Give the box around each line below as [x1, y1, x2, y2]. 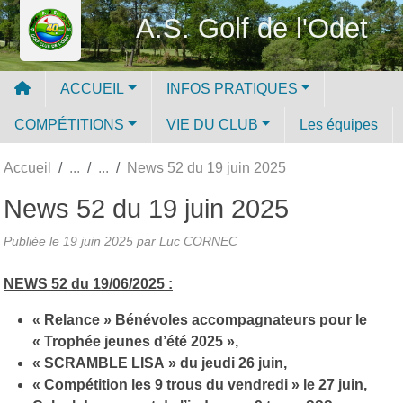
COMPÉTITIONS [14, 116, 124, 132]
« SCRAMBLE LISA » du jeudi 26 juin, [32, 354, 287, 371]
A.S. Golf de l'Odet [136, 12, 368, 44]
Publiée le [4, 233, 63, 248]
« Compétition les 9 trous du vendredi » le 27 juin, [32, 376, 367, 392]
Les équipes [300, 116, 379, 132]
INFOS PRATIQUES [166, 80, 298, 96]
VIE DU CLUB [166, 116, 258, 132]
